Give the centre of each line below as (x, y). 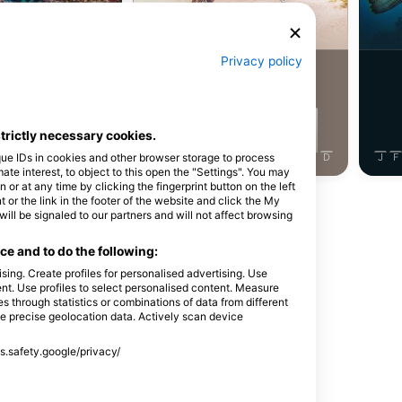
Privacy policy (262, 61)
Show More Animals (201, 204)
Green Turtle (240, 20)
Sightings (245, 72)
